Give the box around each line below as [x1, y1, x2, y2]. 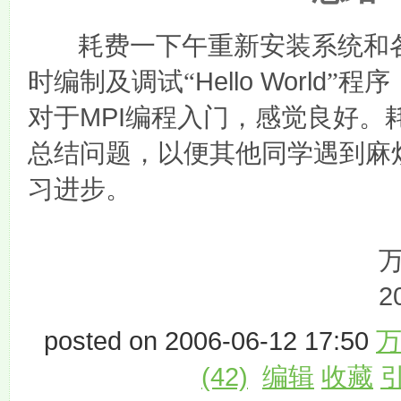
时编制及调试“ [28, 66, 195, 96]
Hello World [195, 65, 327, 96]
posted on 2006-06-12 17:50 [44, 325, 376, 355]
